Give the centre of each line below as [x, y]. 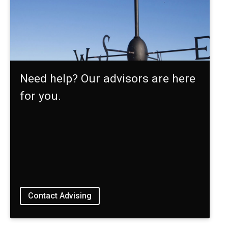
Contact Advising [60, 196]
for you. [41, 96]
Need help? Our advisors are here [108, 79]
